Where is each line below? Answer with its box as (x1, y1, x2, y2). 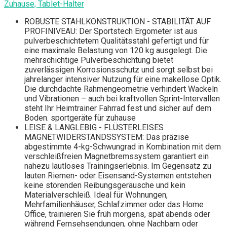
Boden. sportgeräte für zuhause (24, 113, 136, 123)
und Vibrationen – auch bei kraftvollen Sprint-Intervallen (24, 94, 220, 104)
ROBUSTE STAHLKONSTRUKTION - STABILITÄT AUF (24, 17, 211, 27)
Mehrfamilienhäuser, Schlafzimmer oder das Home (24, 200, 204, 210)
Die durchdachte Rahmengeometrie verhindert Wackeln (24, 84, 218, 94)
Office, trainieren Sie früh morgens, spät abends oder (24, 209, 210, 219)
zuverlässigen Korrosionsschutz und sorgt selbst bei (24, 65, 213, 75)
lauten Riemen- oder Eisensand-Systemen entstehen (24, 171, 211, 181)
